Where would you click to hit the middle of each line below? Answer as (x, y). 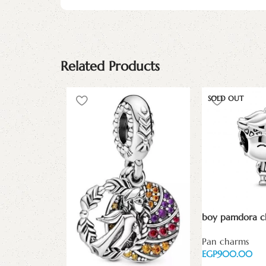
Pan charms (225, 241)
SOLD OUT (226, 98)
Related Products (110, 66)
